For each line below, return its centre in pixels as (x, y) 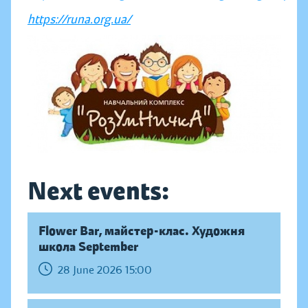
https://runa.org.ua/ (79, 19)
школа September (88, 246)
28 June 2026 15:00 (105, 270)
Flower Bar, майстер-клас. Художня (142, 231)
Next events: (98, 190)
